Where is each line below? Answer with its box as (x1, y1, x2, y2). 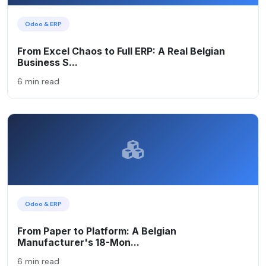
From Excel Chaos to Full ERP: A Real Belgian (17, 45, 225, 57)
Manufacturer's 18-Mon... (17, 236, 140, 248)
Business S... (17, 56, 78, 68)
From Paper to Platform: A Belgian (17, 224, 176, 237)
